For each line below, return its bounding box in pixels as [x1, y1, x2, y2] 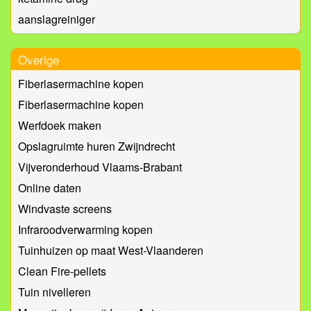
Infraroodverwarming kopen [18, 221, 153, 238]
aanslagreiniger [18, 11, 95, 28]
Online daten [18, 180, 81, 196]
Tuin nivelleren [18, 284, 91, 301]
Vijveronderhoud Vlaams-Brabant [18, 159, 182, 176]
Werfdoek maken [18, 117, 101, 134]
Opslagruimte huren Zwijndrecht [18, 138, 175, 155]
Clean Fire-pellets [18, 263, 106, 280]
